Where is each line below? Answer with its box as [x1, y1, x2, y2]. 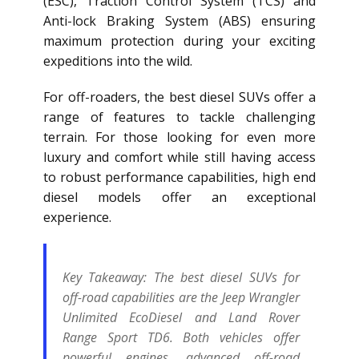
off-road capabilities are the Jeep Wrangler [63, 288, 300, 307]
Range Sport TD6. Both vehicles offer [63, 329, 300, 347]
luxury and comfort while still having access [43, 148, 316, 167]
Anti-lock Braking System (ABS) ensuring [43, 12, 316, 30]
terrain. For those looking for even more [43, 128, 316, 147]
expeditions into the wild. [43, 52, 192, 71]
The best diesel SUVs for [153, 268, 301, 287]
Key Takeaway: [63, 268, 154, 287]
